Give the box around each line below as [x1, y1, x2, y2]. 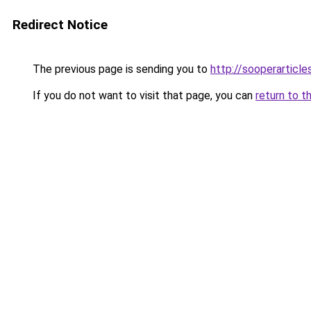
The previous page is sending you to [30, 62, 210, 76]
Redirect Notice [12, 17, 108, 33]
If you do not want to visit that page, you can [30, 89, 255, 102]
